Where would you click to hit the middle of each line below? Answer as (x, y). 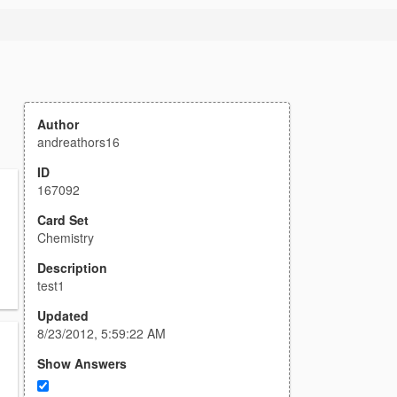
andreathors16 (78, 142)
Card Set (63, 220)
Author (58, 124)
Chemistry (66, 237)
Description (72, 268)
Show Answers (82, 363)
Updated (63, 315)
